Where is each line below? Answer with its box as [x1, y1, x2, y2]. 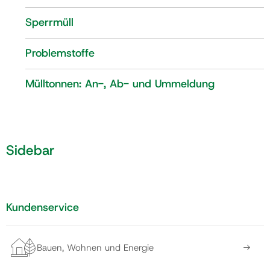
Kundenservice [6, 200, 79, 215]
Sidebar [6, 140, 55, 159]
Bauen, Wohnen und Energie [37, 241, 154, 254]
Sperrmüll [25, 15, 74, 30]
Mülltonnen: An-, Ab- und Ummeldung [25, 77, 215, 91]
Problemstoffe [25, 46, 95, 60]
